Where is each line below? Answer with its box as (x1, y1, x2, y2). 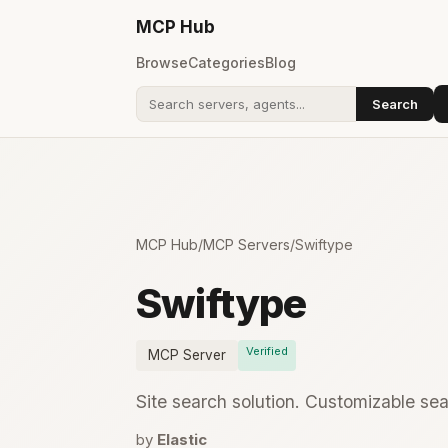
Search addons (135, 104, 241, 122)
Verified (246, 344, 288, 359)
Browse (136, 54, 188, 71)
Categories (188, 54, 265, 71)
